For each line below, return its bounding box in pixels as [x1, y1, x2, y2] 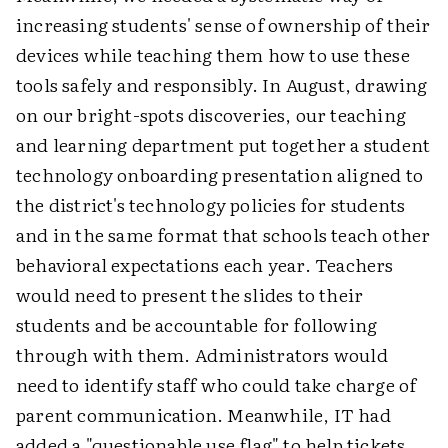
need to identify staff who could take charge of [16, 371, 417, 399]
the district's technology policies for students [16, 191, 406, 219]
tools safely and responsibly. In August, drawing [16, 71, 428, 99]
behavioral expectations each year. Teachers [16, 251, 394, 279]
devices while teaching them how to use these [16, 41, 410, 69]
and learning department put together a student [16, 131, 431, 159]
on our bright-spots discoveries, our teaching [16, 101, 407, 129]
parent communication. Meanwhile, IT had [16, 401, 391, 429]
